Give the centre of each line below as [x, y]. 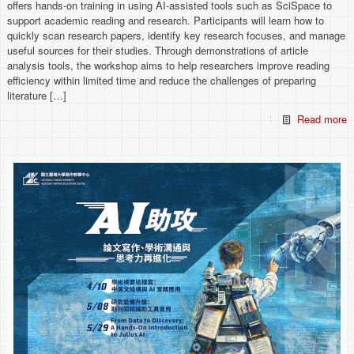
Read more [322, 119]
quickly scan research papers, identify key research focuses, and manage [177, 35]
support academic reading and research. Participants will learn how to [166, 20]
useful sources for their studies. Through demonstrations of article [158, 50]
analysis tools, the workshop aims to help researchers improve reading [169, 65]
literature [27, 95]
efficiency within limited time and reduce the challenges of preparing [162, 80]
